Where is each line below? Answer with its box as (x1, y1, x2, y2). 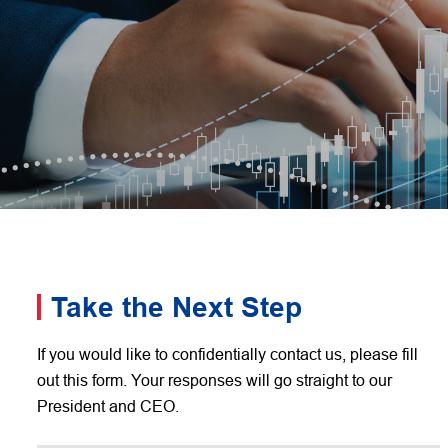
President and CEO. (37, 398, 179, 415)
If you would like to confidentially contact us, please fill (37, 346, 418, 363)
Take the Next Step (51, 292, 302, 323)
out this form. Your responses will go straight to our (37, 372, 392, 389)
